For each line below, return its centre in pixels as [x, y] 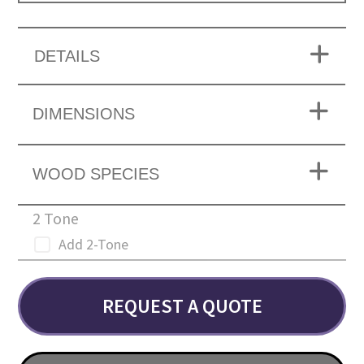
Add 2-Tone [94, 244]
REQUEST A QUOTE [182, 305]
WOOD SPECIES [96, 173]
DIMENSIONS [84, 113]
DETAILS [67, 56]
